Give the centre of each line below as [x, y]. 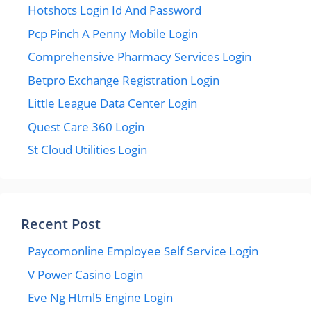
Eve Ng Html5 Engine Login [100, 297]
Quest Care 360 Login [86, 126]
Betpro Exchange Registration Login [124, 80]
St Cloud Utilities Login [87, 150]
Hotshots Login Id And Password [115, 10]
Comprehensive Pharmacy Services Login [140, 57]
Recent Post [61, 224]
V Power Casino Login [85, 274]
